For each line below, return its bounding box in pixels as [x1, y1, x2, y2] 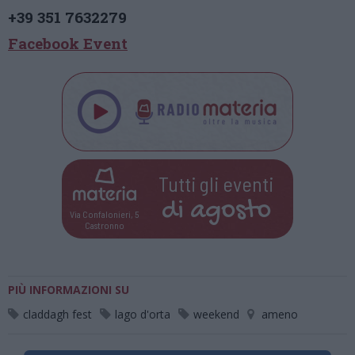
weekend [193, 307, 239, 322]
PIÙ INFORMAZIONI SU [8, 282, 129, 297]
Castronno [84, 219, 124, 231]
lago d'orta [115, 307, 170, 322]
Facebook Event [8, 33, 128, 53]
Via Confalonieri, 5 [70, 208, 139, 219]
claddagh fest [23, 307, 92, 322]
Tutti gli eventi [158, 170, 274, 196]
